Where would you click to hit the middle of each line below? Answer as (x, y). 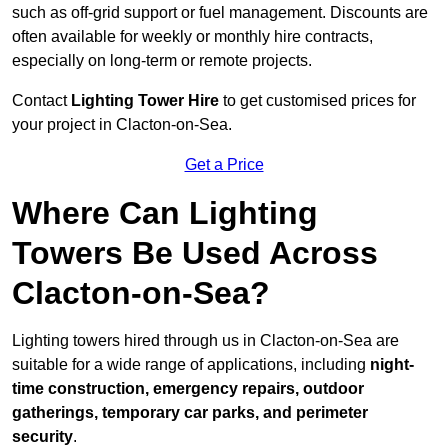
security (42, 437)
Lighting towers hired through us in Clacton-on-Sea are (205, 341)
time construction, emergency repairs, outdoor (188, 389)
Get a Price (224, 165)
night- (392, 365)
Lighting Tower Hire (145, 101)
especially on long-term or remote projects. (162, 61)
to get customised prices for (317, 101)
